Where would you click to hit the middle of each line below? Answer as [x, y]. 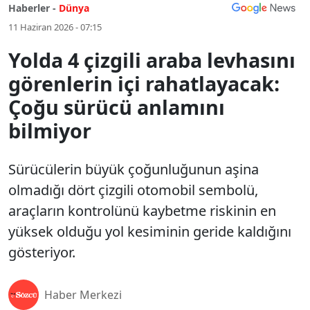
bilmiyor [50, 130]
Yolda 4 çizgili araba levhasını [152, 60]
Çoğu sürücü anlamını [117, 107]
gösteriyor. [42, 252]
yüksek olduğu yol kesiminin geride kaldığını [150, 231]
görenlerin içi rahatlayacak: [144, 83]
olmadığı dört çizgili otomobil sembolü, [133, 190]
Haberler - [32, 8]
